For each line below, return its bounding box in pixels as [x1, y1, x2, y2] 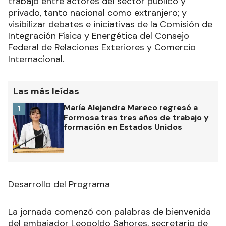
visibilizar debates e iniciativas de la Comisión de [8, 18, 212, 31]
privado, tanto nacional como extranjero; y [8, 7, 187, 19]
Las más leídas [13, 85, 79, 98]
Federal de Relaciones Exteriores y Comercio [8, 41, 196, 54]
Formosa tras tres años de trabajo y [64, 112, 209, 123]
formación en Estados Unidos [64, 122, 182, 133]
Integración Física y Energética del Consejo [8, 30, 189, 42]
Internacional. [8, 53, 64, 66]
